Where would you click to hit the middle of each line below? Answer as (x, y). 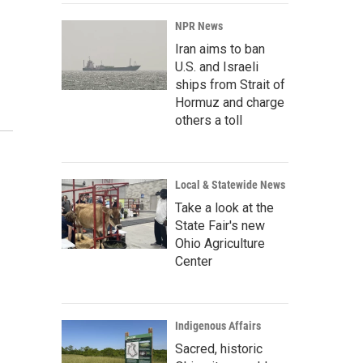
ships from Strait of (230, 85)
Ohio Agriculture (220, 243)
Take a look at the (224, 208)
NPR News (199, 26)
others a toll (209, 120)
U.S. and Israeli (217, 67)
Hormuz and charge (230, 102)
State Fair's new (220, 226)
